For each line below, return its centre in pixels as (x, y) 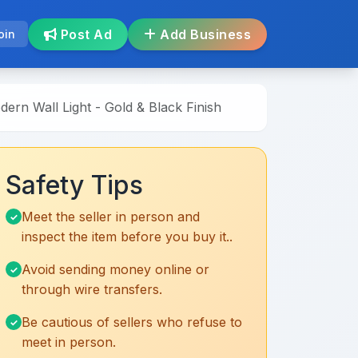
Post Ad (84, 34)
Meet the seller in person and (111, 217)
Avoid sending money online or (115, 269)
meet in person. (69, 342)
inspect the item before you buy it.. (127, 237)
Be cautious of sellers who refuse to (132, 322)
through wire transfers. (92, 289)
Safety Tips (74, 185)
